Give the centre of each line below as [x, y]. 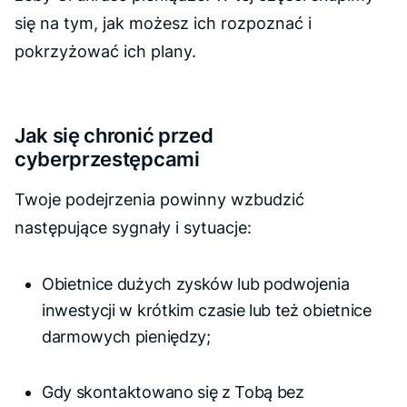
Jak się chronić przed [114, 135]
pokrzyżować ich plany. [105, 51]
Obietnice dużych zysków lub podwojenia [196, 284]
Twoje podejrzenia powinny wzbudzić [159, 199]
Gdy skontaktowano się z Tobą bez [173, 392]
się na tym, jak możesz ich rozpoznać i [163, 23]
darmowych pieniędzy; [126, 337]
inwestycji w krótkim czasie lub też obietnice [207, 310]
